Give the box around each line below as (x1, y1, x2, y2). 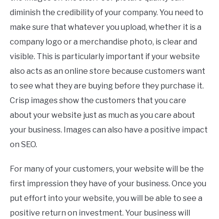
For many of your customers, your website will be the (10, 164, 204, 174)
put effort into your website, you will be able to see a (10, 193, 202, 203)
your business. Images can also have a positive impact (10, 125, 208, 134)
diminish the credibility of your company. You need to (10, 7, 203, 17)
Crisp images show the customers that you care (10, 95, 186, 105)
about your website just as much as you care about (10, 110, 195, 120)
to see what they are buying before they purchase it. (10, 81, 204, 90)
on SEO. (10, 139, 37, 149)
